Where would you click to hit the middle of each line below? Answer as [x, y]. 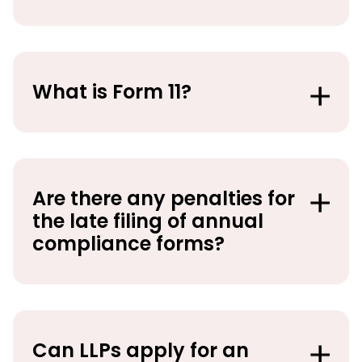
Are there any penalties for [164, 198]
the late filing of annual [148, 221]
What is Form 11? [112, 91]
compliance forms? [128, 243]
